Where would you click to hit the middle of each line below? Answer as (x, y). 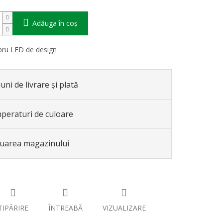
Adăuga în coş (55, 23)
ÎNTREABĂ (65, 208)
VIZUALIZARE (124, 208)
